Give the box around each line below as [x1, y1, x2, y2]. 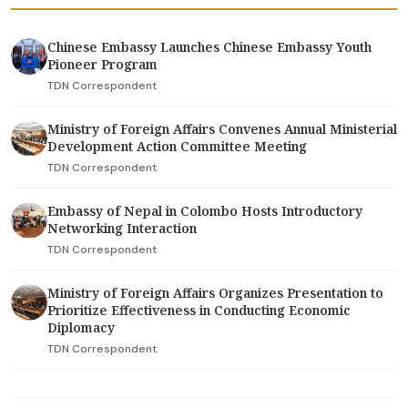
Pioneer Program [47, 56, 158, 73]
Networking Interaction [47, 219, 197, 237]
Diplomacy [47, 319, 115, 336]
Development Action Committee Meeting [47, 138, 307, 155]
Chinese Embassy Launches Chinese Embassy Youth [47, 38, 372, 56]
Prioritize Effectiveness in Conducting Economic [47, 301, 351, 319]
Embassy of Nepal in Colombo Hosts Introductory [47, 202, 362, 219]
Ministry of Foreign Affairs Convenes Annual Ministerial [47, 120, 397, 138]
